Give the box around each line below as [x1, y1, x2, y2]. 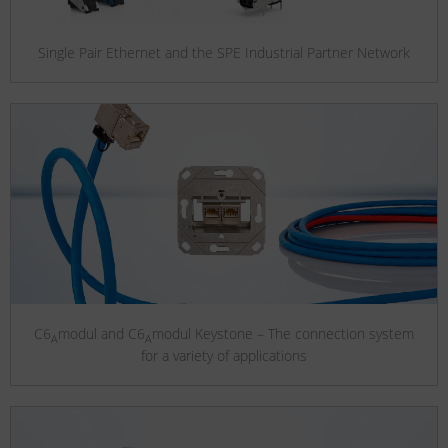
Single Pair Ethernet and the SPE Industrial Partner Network [38, 43, 410, 63]
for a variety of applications [141, 345, 307, 365]
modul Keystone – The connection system [152, 324, 414, 344]
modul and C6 [58, 324, 145, 344]
